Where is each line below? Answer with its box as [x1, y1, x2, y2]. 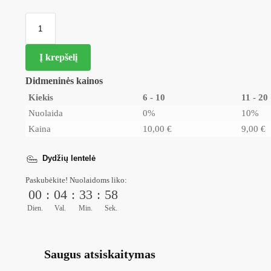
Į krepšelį [39, 52, 77, 63]
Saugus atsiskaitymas [41, 247, 158, 261]
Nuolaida [28, 108, 63, 119]
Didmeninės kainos [25, 76, 103, 87]
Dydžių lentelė [42, 154, 96, 163]
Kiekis [28, 93, 53, 103]
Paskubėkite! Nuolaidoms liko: [25, 175, 127, 185]
